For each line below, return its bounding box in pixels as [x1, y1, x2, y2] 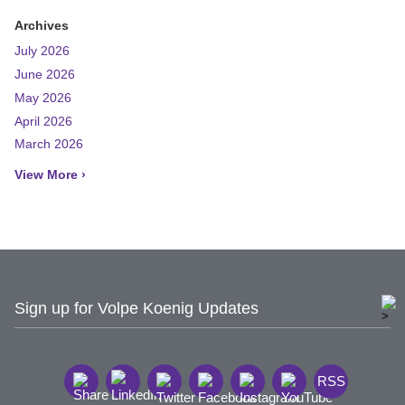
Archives [14, 18, 69, 33]
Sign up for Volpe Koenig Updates [14, 298, 259, 317]
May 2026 [14, 90, 71, 105]
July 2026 [14, 43, 70, 58]
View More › [14, 168, 86, 183]
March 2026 [14, 137, 83, 152]
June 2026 [14, 67, 75, 81]
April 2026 [14, 114, 72, 128]
